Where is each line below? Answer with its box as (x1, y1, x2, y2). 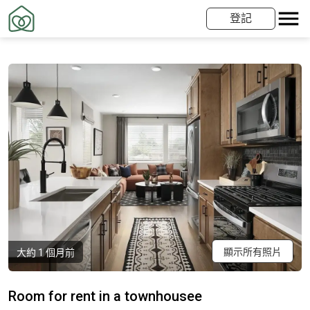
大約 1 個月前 (17, 247, 75, 258)
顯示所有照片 (224, 246, 282, 257)
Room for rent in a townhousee (8, 288, 202, 304)
